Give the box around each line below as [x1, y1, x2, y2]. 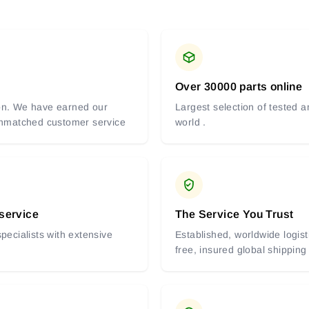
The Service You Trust [175, 208, 294, 221]
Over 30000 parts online [175, 81, 303, 93]
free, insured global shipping [175, 244, 307, 256]
